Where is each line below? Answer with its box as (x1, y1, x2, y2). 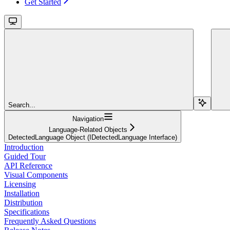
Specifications (4, 207, 49, 216)
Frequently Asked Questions (4, 216, 96, 225)
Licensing (4, 179, 36, 188)
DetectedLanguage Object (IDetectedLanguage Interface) (8, 133, 177, 141)
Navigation (72, 114, 104, 123)
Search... (8, 101, 35, 109)
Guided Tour (4, 151, 46, 161)
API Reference (4, 161, 52, 170)
